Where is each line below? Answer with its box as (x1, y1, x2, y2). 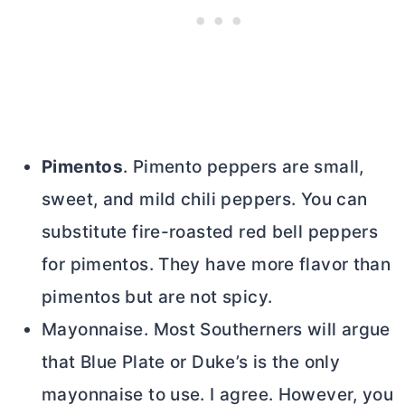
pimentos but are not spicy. (42, 287, 273, 307)
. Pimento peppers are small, (123, 156, 364, 177)
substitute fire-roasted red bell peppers (42, 221, 379, 242)
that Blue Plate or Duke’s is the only (42, 352, 341, 372)
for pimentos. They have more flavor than (42, 254, 391, 275)
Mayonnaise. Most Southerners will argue (42, 319, 391, 340)
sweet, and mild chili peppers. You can (42, 189, 368, 210)
